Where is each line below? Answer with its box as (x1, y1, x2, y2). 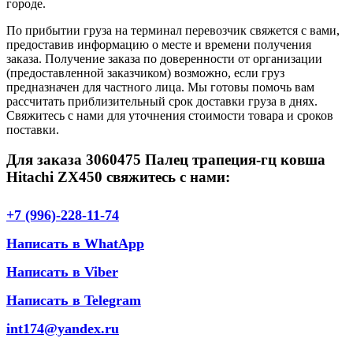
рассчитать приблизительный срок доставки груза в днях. (6, 94, 318, 108)
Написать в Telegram (6, 292, 141, 308)
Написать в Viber (6, 263, 118, 280)
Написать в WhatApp (6, 235, 144, 251)
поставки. (6, 122, 59, 136)
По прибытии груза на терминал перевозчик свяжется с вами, (6, 23, 340, 37)
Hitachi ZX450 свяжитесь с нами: (6, 169, 230, 186)
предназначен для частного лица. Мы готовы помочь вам (6, 80, 314, 94)
